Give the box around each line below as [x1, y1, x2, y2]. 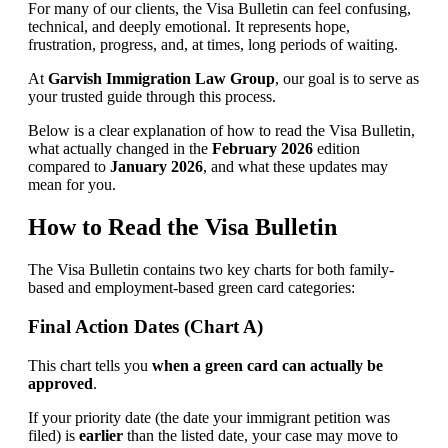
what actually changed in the [27, 140, 212, 158]
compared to [27, 158, 110, 176]
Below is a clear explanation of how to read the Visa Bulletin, [27, 122, 415, 140]
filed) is [27, 426, 79, 444]
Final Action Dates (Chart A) [27, 315, 263, 337]
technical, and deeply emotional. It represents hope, [27, 18, 350, 36]
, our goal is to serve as [274, 70, 419, 88]
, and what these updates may [202, 158, 388, 176]
